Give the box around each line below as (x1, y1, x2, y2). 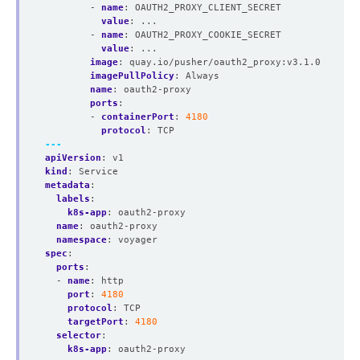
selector (56, 329, 101, 341)
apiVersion (45, 152, 101, 163)
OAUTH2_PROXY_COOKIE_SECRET (135, 29, 281, 40)
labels (56, 193, 90, 204)
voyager (118, 234, 157, 245)
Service (79, 166, 118, 177)
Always (186, 70, 219, 81)
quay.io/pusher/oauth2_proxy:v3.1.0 (129, 56, 321, 67)
